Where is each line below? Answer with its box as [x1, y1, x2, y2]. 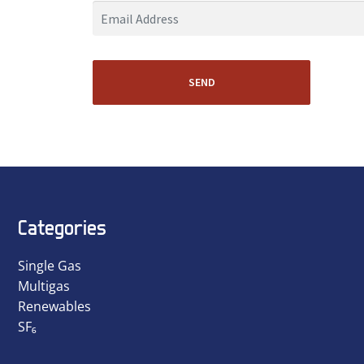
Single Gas [18, 257, 81, 275]
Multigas [18, 277, 70, 296]
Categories [18, 215, 106, 240]
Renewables [18, 297, 91, 316]
